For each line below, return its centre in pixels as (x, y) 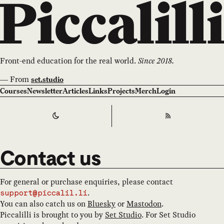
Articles (75, 90)
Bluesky (101, 204)
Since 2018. (156, 60)
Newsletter (45, 90)
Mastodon (144, 204)
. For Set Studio (168, 215)
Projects (121, 90)
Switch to (73, 121)
